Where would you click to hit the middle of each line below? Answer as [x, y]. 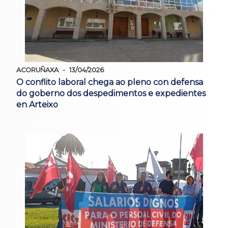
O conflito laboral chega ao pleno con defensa [110, 82]
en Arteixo [37, 105]
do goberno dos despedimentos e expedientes [111, 94]
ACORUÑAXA [37, 70]
